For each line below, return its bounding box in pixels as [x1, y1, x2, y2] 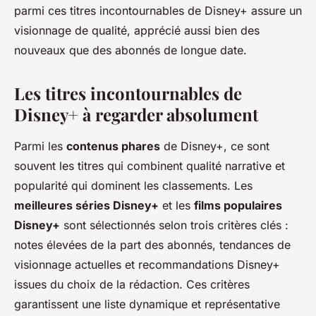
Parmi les [14, 139, 66, 154]
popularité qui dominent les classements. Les [14, 178, 253, 193]
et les [159, 198, 194, 213]
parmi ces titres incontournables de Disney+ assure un [14, 4, 302, 18]
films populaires [194, 198, 282, 213]
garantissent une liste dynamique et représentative [14, 297, 280, 312]
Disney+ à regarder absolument [14, 103, 258, 126]
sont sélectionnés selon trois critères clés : [60, 218, 288, 233]
